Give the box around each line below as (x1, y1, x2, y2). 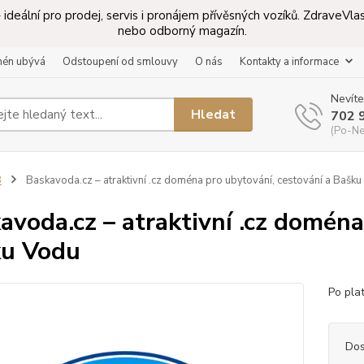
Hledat (191, 105, 236, 123)
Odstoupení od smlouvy (63, 54, 178, 69)
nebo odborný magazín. (117, 23, 247, 39)
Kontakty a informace (240, 54, 339, 69)
